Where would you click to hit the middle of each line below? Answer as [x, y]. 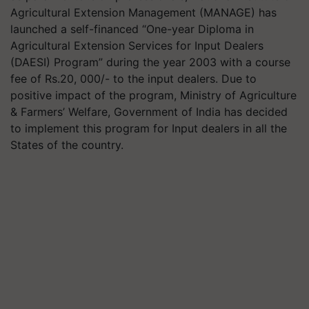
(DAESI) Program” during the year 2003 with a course [150, 62]
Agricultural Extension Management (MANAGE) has [143, 12]
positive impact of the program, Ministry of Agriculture [153, 95]
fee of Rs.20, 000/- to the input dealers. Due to [133, 79]
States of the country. [67, 145]
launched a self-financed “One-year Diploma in [132, 29]
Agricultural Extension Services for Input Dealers [137, 46]
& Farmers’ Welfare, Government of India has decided [149, 112]
